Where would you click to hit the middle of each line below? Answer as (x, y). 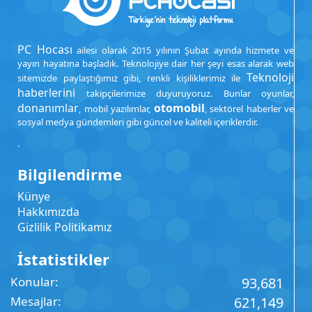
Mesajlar (34, 301)
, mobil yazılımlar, (116, 109)
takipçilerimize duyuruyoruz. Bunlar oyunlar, (185, 93)
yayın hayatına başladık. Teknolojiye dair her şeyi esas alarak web (156, 63)
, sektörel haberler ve (249, 109)
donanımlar (48, 108)
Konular (33, 282)
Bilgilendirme (70, 174)
